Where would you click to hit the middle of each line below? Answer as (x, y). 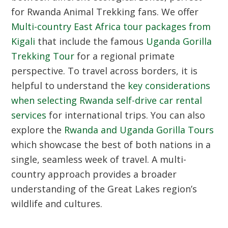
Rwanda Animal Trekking (81, 12)
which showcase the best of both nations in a (111, 145)
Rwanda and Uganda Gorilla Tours (139, 130)
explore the (38, 130)
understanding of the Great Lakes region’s (104, 189)
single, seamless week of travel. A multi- (99, 159)
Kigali (23, 41)
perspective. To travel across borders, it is (105, 71)
